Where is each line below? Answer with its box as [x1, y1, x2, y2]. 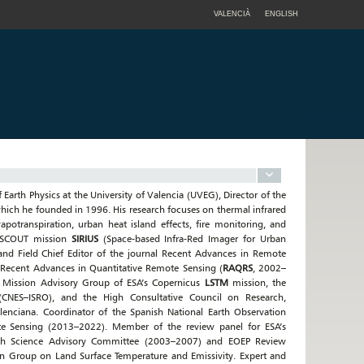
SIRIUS [71, 232, 103, 245]
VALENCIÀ [214, 10, 250, 18]
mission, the [232, 276, 287, 288]
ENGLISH [265, 10, 298, 18]
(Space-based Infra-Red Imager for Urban [102, 232, 286, 245]
